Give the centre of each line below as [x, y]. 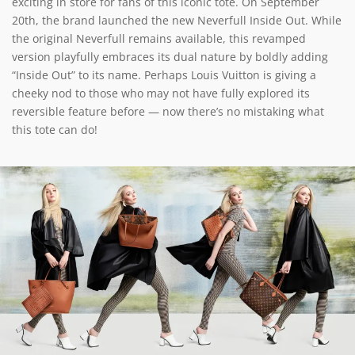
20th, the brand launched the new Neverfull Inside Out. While [177, 20]
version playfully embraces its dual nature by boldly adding [170, 57]
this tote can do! [55, 130]
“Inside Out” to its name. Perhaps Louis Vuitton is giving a [164, 75]
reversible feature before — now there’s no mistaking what [168, 111]
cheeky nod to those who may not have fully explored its [161, 93]
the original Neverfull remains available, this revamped [159, 38]
